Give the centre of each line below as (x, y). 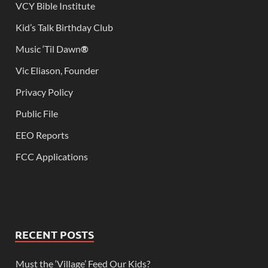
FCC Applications (52, 157)
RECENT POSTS (54, 234)
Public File (37, 114)
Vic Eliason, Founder (57, 71)
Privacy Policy (44, 92)
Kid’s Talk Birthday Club (64, 28)
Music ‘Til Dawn (48, 49)
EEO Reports (42, 135)
